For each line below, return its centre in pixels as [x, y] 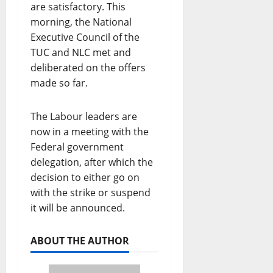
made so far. [59, 83]
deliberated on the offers [88, 68]
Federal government [77, 147]
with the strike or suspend [90, 193]
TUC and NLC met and [81, 53]
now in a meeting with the [90, 132]
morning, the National [81, 22]
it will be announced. [78, 208]
